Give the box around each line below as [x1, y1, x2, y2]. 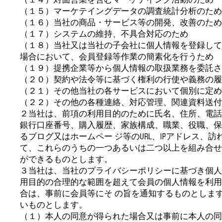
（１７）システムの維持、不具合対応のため [20, 29, 188, 39]
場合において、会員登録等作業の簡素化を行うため [20, 52, 214, 61]
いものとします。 [20, 200, 87, 210]
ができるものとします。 [20, 154, 112, 164]
